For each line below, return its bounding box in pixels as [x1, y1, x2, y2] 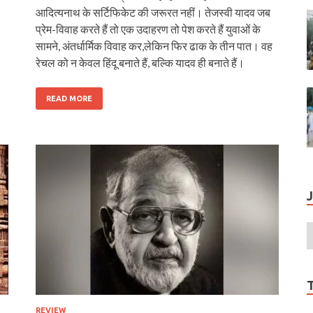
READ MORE [46, 94, 92, 103]
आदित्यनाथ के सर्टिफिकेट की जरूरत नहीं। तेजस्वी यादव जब [36, 5, 270, 19]
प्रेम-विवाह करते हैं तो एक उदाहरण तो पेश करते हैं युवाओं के [36, 22, 261, 36]
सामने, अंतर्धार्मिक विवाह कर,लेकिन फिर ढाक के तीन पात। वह [36, 38, 272, 52]
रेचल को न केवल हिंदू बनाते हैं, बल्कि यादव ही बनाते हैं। [36, 55, 245, 69]
